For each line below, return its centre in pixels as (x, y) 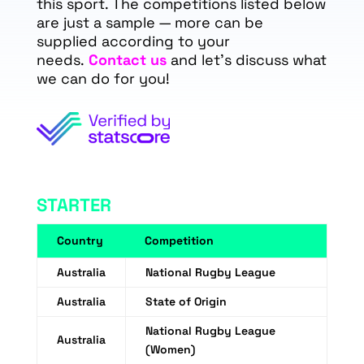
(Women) (170, 350)
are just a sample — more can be (149, 23)
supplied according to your (133, 41)
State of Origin (186, 302)
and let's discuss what (246, 60)
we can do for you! (103, 79)
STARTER (74, 205)
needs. (62, 60)
